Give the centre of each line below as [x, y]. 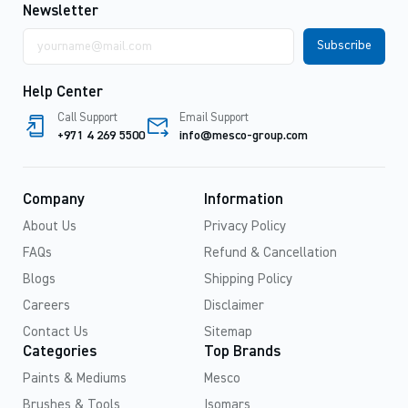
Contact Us [56, 331]
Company [54, 199]
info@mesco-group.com [244, 135]
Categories [60, 352]
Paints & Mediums [75, 378]
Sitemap [228, 331]
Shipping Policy [248, 279]
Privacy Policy [245, 226]
